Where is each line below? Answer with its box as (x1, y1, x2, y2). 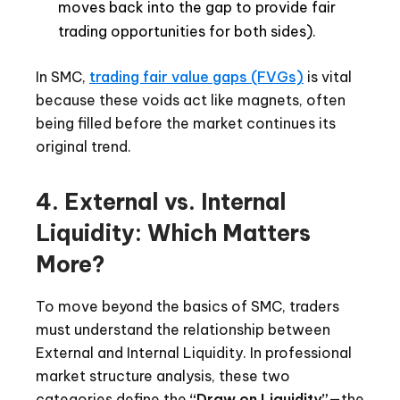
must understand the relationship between (36, 321, 330, 339)
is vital (304, 68, 352, 87)
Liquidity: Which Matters (36, 219, 311, 248)
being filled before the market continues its (36, 114, 336, 133)
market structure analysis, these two (36, 367, 290, 386)
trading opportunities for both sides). (58, 22, 316, 41)
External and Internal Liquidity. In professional (36, 344, 352, 362)
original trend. (36, 137, 131, 156)
